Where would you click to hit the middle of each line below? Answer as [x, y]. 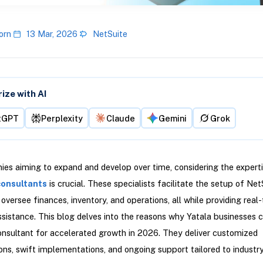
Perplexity [62, 118]
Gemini [172, 118]
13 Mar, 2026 [52, 34]
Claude [120, 118]
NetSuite [110, 34]
